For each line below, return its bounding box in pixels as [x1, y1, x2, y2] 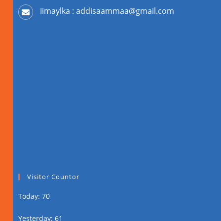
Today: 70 [18, 191, 50, 201]
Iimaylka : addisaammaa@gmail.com [40, 5, 175, 16]
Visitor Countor [27, 172, 80, 181]
